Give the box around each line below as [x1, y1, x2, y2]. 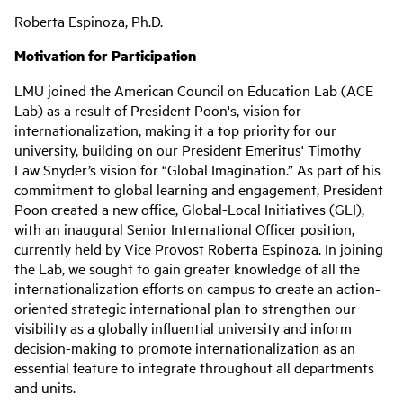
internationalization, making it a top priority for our [14, 120, 336, 139]
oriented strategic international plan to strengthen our [14, 298, 356, 318]
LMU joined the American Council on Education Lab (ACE [14, 80, 373, 100]
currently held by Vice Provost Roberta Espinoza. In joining [14, 238, 383, 258]
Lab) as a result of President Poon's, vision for [14, 100, 301, 120]
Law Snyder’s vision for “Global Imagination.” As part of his [14, 159, 381, 179]
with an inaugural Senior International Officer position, [14, 219, 354, 238]
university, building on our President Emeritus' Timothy [14, 139, 361, 159]
